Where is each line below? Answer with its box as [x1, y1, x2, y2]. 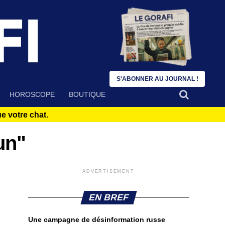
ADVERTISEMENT [82, 169, 135, 174]
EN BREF [87, 192, 130, 203]
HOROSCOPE [10, 90, 55, 99]
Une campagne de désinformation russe [28, 215, 165, 224]
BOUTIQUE [69, 90, 105, 99]
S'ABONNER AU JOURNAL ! [116, 75, 198, 82]
